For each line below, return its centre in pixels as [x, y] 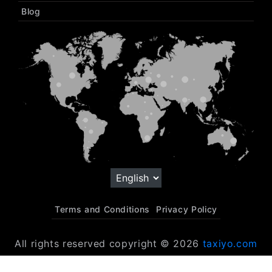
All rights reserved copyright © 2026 [108, 244]
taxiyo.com [230, 244]
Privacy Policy [186, 209]
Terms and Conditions [102, 209]
